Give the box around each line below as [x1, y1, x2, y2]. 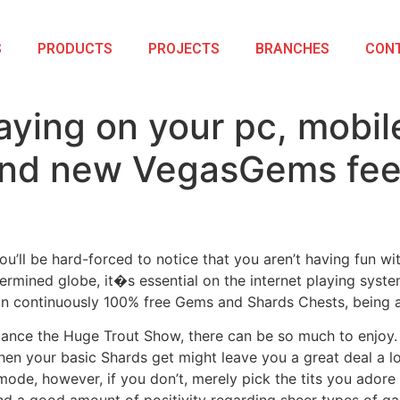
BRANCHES [254, 39, 329, 57]
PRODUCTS [37, 39, 112, 57]
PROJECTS [147, 39, 220, 57]
